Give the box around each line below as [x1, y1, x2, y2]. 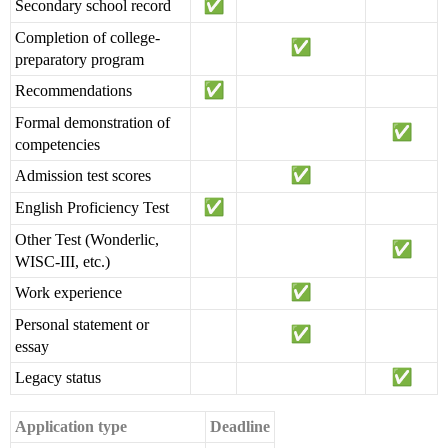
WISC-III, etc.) [15, 253, 110, 271]
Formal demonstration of [15, 114, 170, 132]
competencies [15, 136, 100, 154]
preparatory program [15, 51, 144, 69]
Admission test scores [15, 167, 151, 185]
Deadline [210, 418, 270, 436]
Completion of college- [15, 29, 160, 47]
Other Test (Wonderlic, [15, 231, 159, 249]
